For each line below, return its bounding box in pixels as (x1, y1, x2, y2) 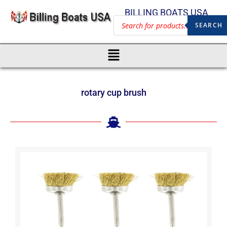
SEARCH (195, 21, 222, 29)
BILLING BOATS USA (124, 7, 208, 18)
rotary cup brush (81, 87, 146, 98)
